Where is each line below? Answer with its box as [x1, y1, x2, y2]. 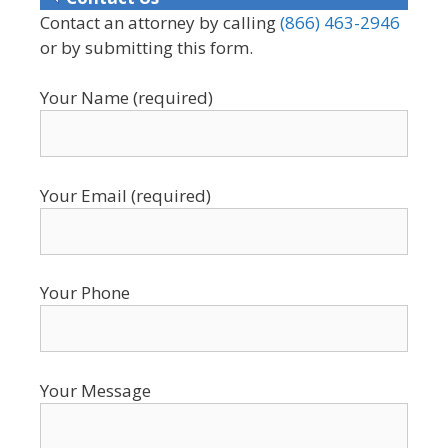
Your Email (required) [40, 183, 211, 207]
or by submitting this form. [40, 35, 253, 59]
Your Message [40, 378, 151, 402]
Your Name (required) [40, 86, 213, 110]
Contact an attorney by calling [40, 10, 280, 34]
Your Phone [40, 281, 130, 305]
